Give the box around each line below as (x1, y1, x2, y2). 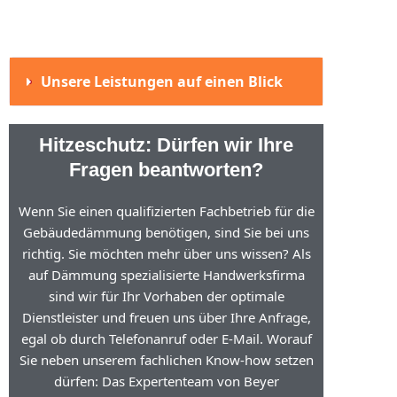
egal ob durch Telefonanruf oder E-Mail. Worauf (20, 330, 312, 347)
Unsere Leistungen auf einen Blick (40, 72, 283, 91)
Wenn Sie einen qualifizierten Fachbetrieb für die (18, 202, 315, 220)
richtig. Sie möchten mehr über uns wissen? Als (21, 245, 311, 262)
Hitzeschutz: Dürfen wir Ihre (39, 134, 294, 156)
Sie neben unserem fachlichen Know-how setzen (19, 351, 314, 369)
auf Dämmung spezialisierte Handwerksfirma (27, 266, 305, 284)
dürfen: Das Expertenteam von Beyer (53, 372, 279, 390)
